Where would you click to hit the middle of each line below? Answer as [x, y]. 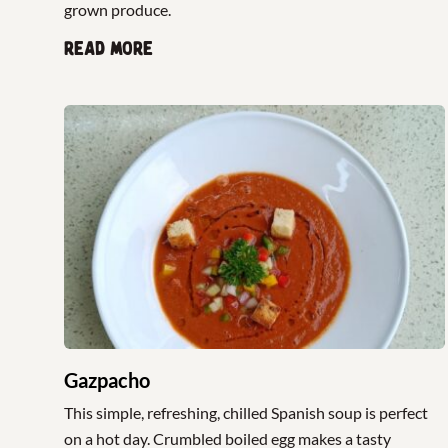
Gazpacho [107, 380]
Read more [108, 48]
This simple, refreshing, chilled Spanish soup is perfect [246, 413]
